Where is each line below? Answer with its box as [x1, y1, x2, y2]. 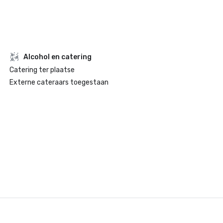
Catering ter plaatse [9, 66, 75, 74]
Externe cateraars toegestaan [9, 78, 109, 87]
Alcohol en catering [23, 52, 92, 61]
